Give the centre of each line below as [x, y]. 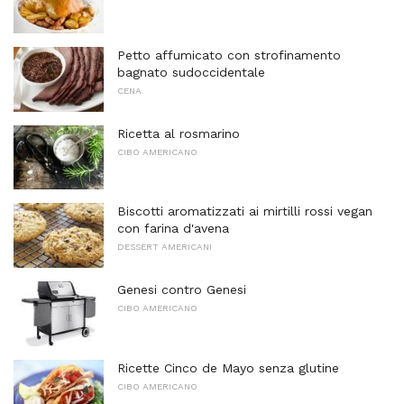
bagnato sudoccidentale [191, 72]
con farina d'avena [173, 229]
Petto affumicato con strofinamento [229, 55]
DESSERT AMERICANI [165, 247]
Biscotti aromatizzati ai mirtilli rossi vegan [245, 211]
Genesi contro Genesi [182, 289]
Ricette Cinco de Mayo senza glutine [228, 367]
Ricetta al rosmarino [179, 133]
